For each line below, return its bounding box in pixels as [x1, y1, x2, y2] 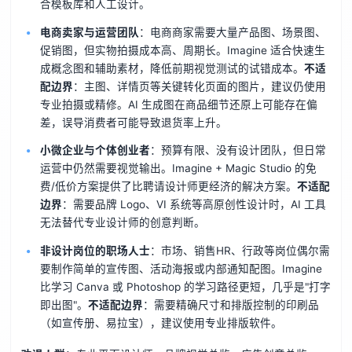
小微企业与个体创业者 [39, 144, 150, 157]
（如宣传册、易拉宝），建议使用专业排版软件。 [39, 317, 282, 330]
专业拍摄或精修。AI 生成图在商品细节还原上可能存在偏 [39, 97, 317, 111]
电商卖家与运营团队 [39, 25, 139, 38]
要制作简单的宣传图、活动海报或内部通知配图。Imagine [39, 262, 322, 276]
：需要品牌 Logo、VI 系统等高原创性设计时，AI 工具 [61, 198, 326, 211]
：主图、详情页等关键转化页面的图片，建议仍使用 [72, 79, 326, 93]
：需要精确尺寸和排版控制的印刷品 [142, 299, 319, 312]
